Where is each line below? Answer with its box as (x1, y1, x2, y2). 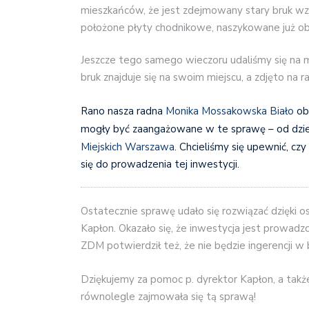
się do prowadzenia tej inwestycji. (81, 157, 239, 171)
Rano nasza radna (81, 103, 166, 118)
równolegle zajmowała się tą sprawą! (81, 289, 256, 303)
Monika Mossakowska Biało (166, 103, 294, 118)
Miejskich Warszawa (81, 139, 175, 154)
